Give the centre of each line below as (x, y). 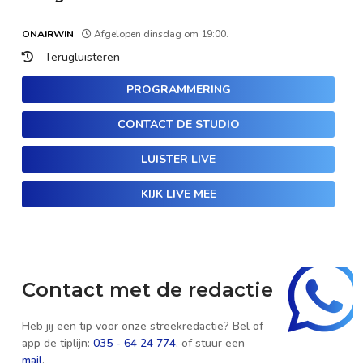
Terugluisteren (82, 58)
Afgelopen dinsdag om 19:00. (160, 34)
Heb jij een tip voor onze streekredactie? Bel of (143, 326)
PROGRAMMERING (178, 90)
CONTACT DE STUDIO (178, 125)
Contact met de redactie (147, 290)
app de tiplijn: (58, 343)
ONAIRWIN (48, 34)
